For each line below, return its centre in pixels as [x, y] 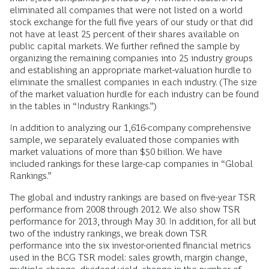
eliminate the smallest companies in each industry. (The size [133, 82]
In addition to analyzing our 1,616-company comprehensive [130, 128]
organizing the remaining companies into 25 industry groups [131, 58]
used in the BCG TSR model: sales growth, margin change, [128, 257]
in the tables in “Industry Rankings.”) [83, 106]
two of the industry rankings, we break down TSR [108, 233]
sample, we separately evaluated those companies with [124, 140]
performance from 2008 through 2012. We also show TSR [125, 209]
